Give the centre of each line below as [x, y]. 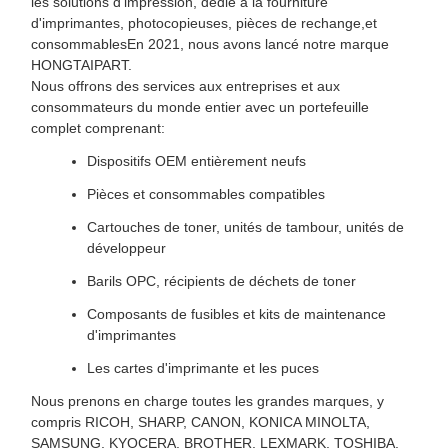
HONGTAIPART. [81, 65]
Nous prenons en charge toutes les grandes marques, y [207, 401]
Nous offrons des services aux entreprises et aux [185, 86]
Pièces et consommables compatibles [206, 194]
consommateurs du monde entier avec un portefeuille [200, 107]
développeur [126, 248]
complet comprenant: [98, 128]
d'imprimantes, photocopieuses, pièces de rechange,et [204, 23]
